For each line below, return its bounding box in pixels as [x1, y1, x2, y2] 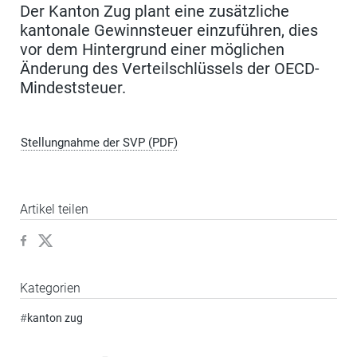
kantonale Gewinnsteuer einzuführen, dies [20, 21, 318, 41]
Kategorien [20, 280, 80, 296]
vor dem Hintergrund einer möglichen [20, 40, 284, 60]
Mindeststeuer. [20, 78, 126, 98]
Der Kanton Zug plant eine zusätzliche [20, 2, 289, 22]
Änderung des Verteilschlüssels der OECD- [20, 59, 320, 79]
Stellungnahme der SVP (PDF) [21, 135, 178, 151]
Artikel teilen [20, 202, 88, 218]
